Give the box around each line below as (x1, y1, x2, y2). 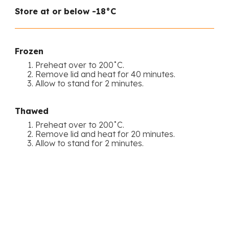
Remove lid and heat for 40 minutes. (35, 68, 175, 79)
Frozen (15, 45, 43, 56)
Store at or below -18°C (15, 6, 116, 16)
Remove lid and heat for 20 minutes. (35, 128, 175, 139)
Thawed (15, 105, 49, 116)
